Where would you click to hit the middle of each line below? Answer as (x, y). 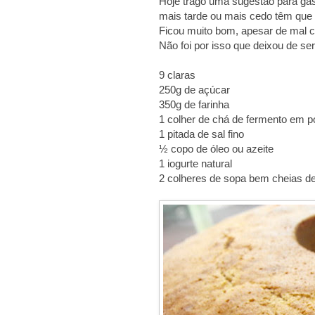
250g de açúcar (194, 90)
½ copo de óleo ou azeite (216, 149)
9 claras (177, 75)
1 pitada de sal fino (201, 134)
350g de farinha (194, 105)
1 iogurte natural (195, 164)
